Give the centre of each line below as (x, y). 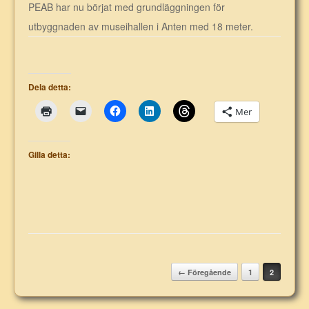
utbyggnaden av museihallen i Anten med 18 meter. (141, 26)
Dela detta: (50, 87)
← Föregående (205, 272)
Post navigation (69, 269)
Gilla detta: (49, 154)
